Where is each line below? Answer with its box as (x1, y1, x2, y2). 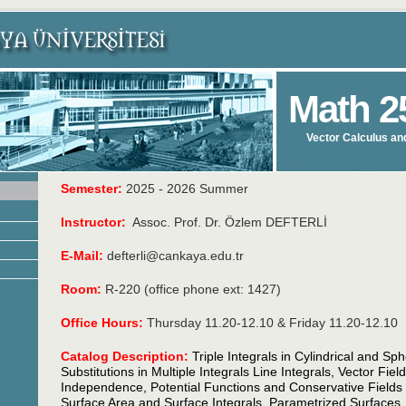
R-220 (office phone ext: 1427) (101, 282, 282, 296)
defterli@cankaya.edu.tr (103, 248, 245, 263)
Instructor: (61, 215, 127, 229)
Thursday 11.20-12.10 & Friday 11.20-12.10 (143, 315, 399, 330)
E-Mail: (61, 248, 104, 263)
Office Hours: (61, 315, 144, 330)
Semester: (61, 181, 123, 196)
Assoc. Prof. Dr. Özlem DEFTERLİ (126, 215, 328, 229)
